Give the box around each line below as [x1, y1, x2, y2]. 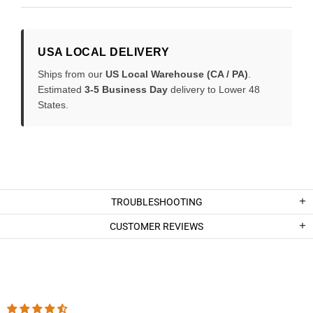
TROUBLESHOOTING [110, 196, 203, 208]
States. [38, 99, 68, 111]
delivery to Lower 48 [168, 84, 260, 96]
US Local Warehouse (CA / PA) [105, 68, 248, 80]
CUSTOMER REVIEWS [110, 221, 203, 233]
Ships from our [38, 68, 105, 80]
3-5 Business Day [85, 84, 168, 96]
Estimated [38, 84, 85, 96]
